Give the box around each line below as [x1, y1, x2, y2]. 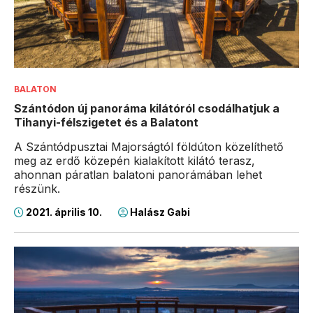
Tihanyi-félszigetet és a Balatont [14, 115, 198, 129]
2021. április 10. [24, 205, 104, 218]
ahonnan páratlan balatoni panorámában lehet [14, 167, 262, 182]
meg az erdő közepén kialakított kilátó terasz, [14, 153, 255, 168]
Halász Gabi [128, 205, 190, 218]
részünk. [14, 181, 60, 196]
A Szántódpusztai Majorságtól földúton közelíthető [14, 139, 284, 154]
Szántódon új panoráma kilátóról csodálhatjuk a [14, 101, 279, 115]
